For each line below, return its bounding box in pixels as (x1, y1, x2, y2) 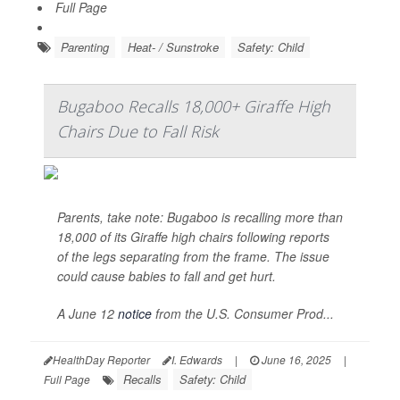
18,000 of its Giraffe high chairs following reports (57, 228, 329, 246)
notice (118, 304, 152, 323)
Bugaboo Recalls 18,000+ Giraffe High (57, 96, 330, 118)
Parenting (61, 38, 109, 56)
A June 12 (57, 304, 118, 323)
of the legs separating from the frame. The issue (57, 247, 329, 266)
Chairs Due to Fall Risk (57, 121, 219, 143)
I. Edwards (171, 352, 222, 368)
